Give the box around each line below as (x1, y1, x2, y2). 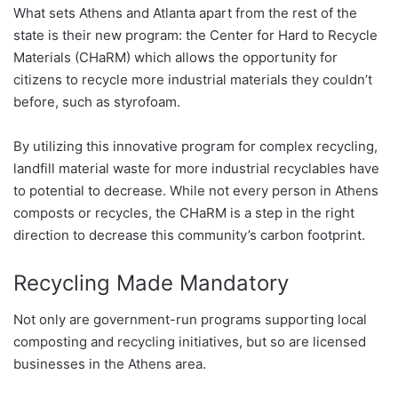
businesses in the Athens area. (13, 354, 210, 372)
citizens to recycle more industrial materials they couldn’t (13, 70, 372, 88)
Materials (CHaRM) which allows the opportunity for (13, 48, 338, 66)
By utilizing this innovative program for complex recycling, (13, 137, 378, 155)
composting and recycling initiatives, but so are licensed (13, 332, 366, 350)
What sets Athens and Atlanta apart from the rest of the (13, 4, 357, 21)
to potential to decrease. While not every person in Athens (13, 181, 378, 199)
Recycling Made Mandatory (13, 269, 289, 296)
